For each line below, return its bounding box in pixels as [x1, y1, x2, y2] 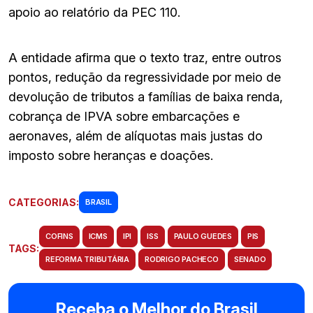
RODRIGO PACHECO [145, 254, 219, 264]
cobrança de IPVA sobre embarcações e [8, 108, 240, 124]
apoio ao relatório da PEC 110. [8, 4, 180, 20]
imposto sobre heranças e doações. [8, 147, 213, 163]
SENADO [233, 254, 266, 264]
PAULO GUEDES [173, 231, 232, 241]
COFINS [45, 231, 73, 241]
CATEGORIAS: [8, 196, 79, 209]
